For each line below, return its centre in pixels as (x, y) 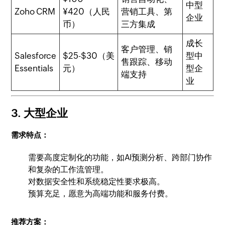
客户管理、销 (147, 49)
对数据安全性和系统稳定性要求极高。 (97, 181)
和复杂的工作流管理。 (69, 169)
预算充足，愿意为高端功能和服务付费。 (101, 193)
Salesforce (36, 56)
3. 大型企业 (40, 113)
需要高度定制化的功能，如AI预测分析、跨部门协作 (120, 157)
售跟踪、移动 (147, 62)
